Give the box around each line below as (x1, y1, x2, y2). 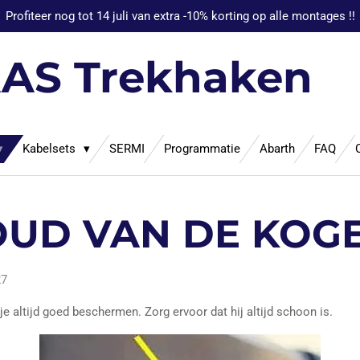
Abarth (260, 141, 295, 156)
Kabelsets (22, 141, 79, 156)
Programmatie (164, 141, 240, 156)
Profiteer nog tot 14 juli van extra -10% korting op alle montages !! (5, 8, 355, 23)
